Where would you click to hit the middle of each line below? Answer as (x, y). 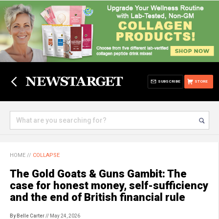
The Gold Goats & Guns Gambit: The (98, 174)
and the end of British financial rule (98, 197)
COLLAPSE (46, 155)
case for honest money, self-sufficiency (109, 186)
